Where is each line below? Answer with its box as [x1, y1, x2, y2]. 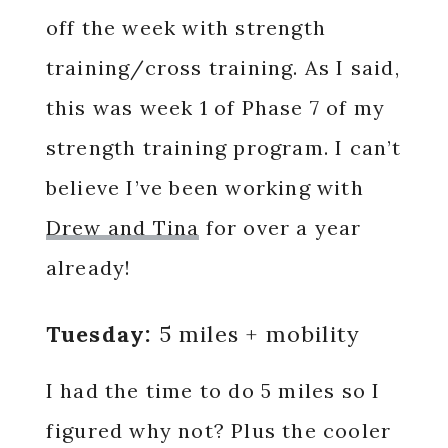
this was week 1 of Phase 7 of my [45, 95, 386, 120]
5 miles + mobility [151, 320, 361, 348]
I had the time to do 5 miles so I [45, 378, 381, 403]
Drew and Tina [45, 215, 200, 240]
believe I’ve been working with [45, 175, 364, 200]
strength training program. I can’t [45, 135, 402, 160]
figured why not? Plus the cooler [45, 418, 392, 443]
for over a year [199, 215, 362, 240]
